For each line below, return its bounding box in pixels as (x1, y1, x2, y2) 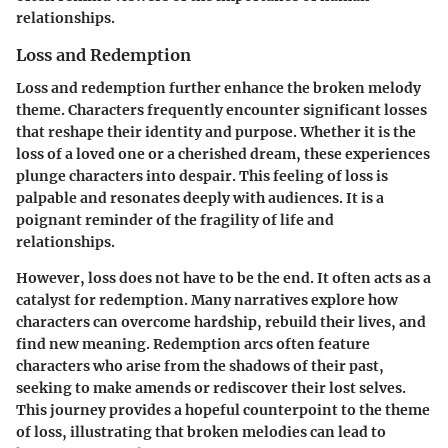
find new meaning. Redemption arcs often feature (16, 334, 370, 353)
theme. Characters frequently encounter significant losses (16, 100, 427, 119)
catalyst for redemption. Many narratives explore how (16, 290, 398, 309)
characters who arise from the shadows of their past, (16, 356, 384, 375)
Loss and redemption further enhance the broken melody (16, 78, 421, 97)
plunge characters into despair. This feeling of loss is (16, 166, 388, 185)
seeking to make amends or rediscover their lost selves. (16, 378, 406, 397)
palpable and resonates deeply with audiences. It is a (16, 188, 384, 207)
